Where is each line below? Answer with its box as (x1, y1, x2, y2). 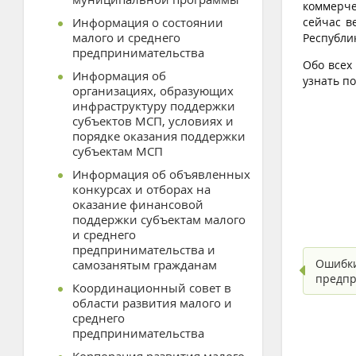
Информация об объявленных (72, 166, 250, 182)
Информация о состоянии (72, 14, 223, 30)
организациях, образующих (72, 83, 234, 99)
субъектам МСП (72, 143, 163, 159)
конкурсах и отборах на (72, 181, 211, 197)
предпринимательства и (72, 242, 215, 257)
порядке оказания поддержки (72, 128, 246, 144)
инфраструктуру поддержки (72, 98, 235, 114)
